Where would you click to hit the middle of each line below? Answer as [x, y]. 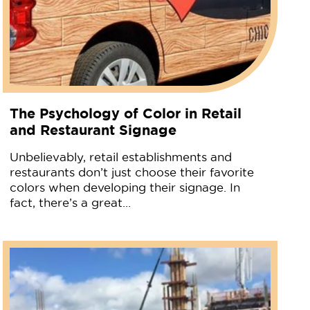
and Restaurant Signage [93, 129]
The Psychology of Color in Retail [126, 113]
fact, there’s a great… [71, 202]
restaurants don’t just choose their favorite [132, 172]
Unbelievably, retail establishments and [121, 157]
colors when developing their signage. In [125, 187]
